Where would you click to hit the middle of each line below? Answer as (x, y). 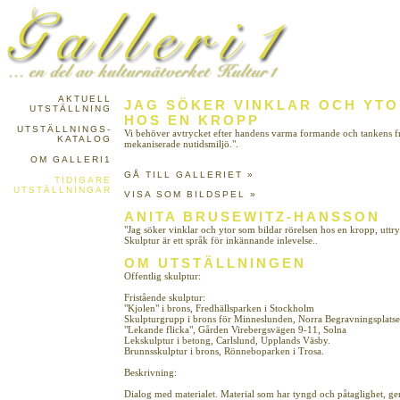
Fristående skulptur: (165, 297)
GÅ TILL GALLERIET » (189, 175)
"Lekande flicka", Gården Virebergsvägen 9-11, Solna (235, 329)
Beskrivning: (150, 372)
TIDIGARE (83, 180)
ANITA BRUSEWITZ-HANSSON (252, 217)
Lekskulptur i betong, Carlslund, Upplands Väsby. (227, 340)
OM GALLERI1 (71, 159)
